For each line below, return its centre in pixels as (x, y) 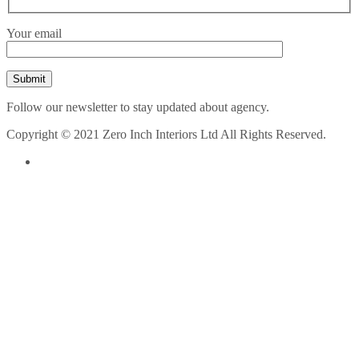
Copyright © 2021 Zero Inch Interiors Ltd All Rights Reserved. (166, 134)
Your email (34, 33)
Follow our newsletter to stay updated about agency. (138, 107)
